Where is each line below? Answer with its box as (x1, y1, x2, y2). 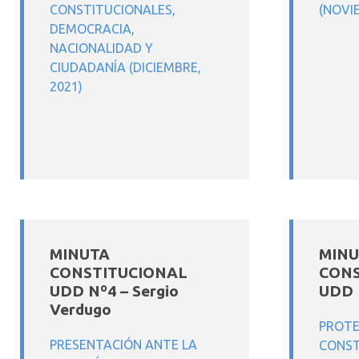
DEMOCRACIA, (50, 22, 135, 36)
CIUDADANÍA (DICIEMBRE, (50, 60, 201, 75)
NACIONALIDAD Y (50, 41, 153, 55)
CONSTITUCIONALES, (50, 2, 175, 17)
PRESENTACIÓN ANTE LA (50, 337, 197, 352)
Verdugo (50, 301, 111, 318)
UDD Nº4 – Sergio (50, 282, 179, 300)
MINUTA (50, 245, 110, 263)
